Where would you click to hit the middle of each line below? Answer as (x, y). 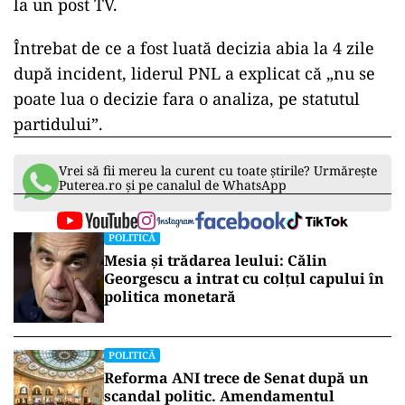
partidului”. (58, 124)
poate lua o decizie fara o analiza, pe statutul (187, 99)
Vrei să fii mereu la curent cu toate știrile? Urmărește (218, 170)
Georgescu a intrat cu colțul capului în (244, 278)
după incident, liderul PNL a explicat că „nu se (194, 73)
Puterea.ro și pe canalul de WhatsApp (173, 185)
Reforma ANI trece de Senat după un (236, 378)
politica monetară (170, 297)
